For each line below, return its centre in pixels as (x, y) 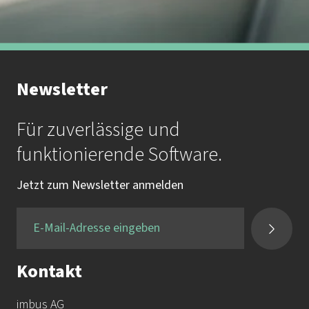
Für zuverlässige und (98, 130)
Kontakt (49, 271)
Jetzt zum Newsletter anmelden (100, 185)
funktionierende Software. (119, 154)
